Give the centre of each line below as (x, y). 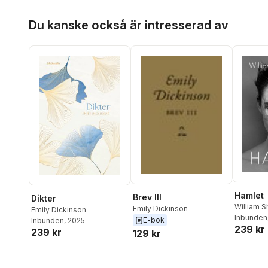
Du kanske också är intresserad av (129, 25)
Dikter (44, 199)
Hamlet (249, 195)
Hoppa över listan (66, 16)
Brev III (147, 197)
